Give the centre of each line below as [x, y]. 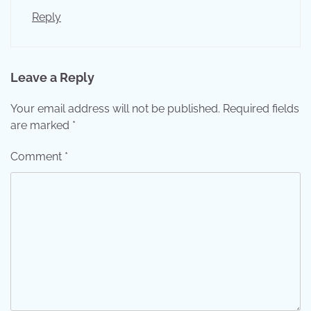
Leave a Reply [52, 78]
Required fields [261, 109]
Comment [37, 157]
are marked [41, 126]
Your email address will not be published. [115, 109]
